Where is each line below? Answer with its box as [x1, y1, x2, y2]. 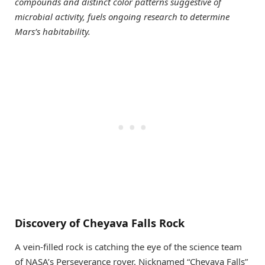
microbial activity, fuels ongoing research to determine [15, 11, 230, 23]
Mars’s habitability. [15, 25, 91, 38]
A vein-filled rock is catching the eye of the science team [15, 240, 242, 253]
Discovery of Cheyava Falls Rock [15, 215, 185, 230]
